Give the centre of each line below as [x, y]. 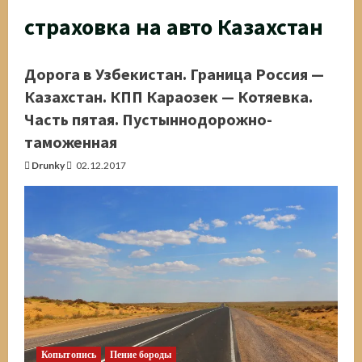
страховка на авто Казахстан [174, 27]
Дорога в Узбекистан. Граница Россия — [174, 74]
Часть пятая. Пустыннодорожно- [148, 119]
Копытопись [69, 354]
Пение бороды [141, 354]
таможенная [71, 142]
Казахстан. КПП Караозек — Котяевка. [168, 97]
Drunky [48, 165]
